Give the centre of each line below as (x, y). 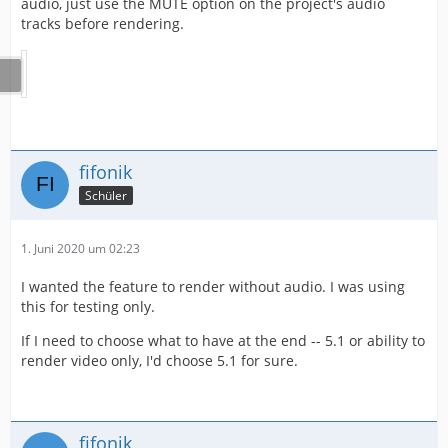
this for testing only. (88, 307)
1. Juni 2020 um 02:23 (80, 249)
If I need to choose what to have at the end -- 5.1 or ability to (223, 341)
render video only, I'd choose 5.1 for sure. (159, 361)
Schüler (106, 195)
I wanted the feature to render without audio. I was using (213, 287)
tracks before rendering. (102, 24)
